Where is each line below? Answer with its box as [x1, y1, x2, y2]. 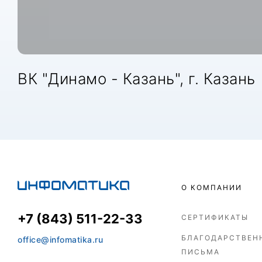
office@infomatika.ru [18, 235, 103, 244]
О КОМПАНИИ [181, 183, 242, 192]
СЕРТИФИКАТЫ [181, 213, 249, 222]
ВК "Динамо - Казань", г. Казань [18, 70, 256, 88]
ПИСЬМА [181, 247, 220, 256]
